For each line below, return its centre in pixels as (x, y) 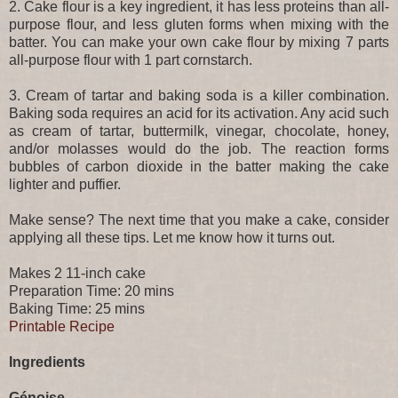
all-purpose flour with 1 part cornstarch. (131, 60)
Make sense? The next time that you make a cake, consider (199, 219)
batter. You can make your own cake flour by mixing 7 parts (199, 42)
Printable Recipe (62, 326)
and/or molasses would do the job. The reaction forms (199, 148)
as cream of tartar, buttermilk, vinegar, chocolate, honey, (199, 131)
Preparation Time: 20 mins (92, 291)
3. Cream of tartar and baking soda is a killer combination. (199, 95)
